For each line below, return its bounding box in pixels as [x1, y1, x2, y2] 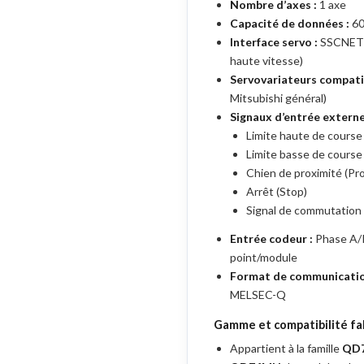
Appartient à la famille [230, 341, 342, 355]
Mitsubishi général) [230, 91, 327, 105]
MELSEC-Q [230, 288, 286, 301]
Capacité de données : [230, 16, 349, 30]
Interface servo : [230, 35, 318, 49]
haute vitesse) [230, 54, 303, 67]
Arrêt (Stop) [246, 184, 307, 198]
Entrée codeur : [230, 232, 313, 245]
